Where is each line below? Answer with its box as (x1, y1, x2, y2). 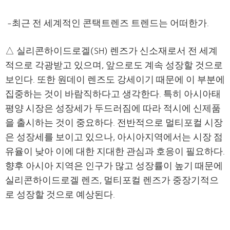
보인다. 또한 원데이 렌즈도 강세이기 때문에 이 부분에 (5, 72, 225, 86)
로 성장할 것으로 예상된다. (5, 187, 115, 201)
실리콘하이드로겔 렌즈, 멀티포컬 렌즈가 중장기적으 (5, 172, 219, 187)
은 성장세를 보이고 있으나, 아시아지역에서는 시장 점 (5, 129, 223, 144)
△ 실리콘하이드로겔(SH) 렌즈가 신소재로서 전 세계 (5, 43, 218, 57)
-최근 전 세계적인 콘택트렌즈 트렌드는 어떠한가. (5, 15, 209, 30)
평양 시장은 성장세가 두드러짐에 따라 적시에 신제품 (5, 101, 221, 115)
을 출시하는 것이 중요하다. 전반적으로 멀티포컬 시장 (5, 115, 223, 129)
